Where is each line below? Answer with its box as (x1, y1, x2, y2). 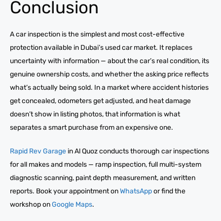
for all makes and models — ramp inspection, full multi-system (10, 160, 201, 169)
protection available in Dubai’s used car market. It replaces (10, 43, 192, 52)
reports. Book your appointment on (10, 186, 118, 195)
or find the (152, 186, 185, 195)
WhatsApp (118, 186, 152, 195)
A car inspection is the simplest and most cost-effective (10, 30, 184, 38)
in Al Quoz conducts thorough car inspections (66, 147, 209, 155)
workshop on (10, 200, 50, 209)
